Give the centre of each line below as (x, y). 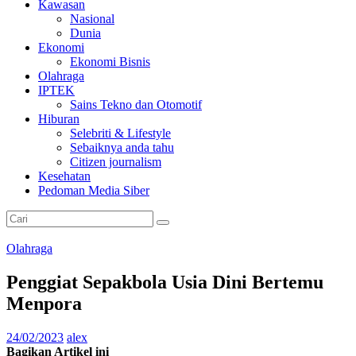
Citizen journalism (116, 161)
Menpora (44, 303)
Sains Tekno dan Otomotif (136, 104)
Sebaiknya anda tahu (122, 147)
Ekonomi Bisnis (110, 61)
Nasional (92, 18)
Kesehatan (64, 176)
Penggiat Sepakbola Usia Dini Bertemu (165, 282)
